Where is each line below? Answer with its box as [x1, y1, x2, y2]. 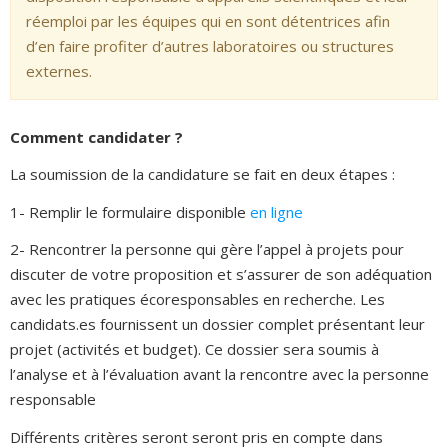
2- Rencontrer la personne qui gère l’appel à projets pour [10, 239, 404, 260]
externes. [26, 60, 92, 81]
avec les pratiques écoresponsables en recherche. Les [10, 289, 385, 310]
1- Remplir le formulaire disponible [10, 201, 250, 222]
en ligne [250, 201, 303, 222]
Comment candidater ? [10, 126, 183, 147]
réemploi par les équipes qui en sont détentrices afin [26, 10, 390, 31]
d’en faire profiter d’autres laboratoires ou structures [26, 35, 394, 56]
